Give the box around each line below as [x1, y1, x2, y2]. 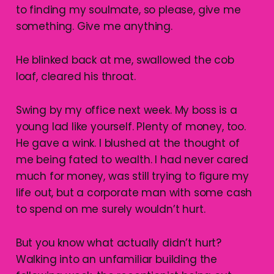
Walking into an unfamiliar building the [15, 251, 218, 267]
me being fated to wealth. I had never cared [15, 152, 248, 167]
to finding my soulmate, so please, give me [15, 2, 241, 17]
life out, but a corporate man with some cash [15, 185, 253, 200]
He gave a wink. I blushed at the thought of [15, 135, 240, 150]
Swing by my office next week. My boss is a [15, 102, 237, 117]
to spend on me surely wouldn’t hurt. [15, 201, 206, 217]
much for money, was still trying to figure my [15, 168, 250, 183]
